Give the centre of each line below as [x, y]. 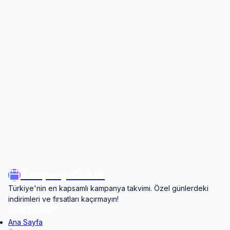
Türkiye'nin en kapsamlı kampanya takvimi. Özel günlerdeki [108, 188]
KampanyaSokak [63, 175]
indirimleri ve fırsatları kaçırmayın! [63, 199]
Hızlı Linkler [31, 210]
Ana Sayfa [25, 222]
